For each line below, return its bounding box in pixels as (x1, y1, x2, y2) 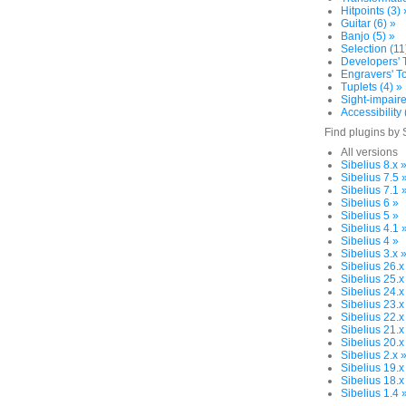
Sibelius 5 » (341, 209, 399, 222)
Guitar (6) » (341, 17, 396, 30)
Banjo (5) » (341, 30, 395, 43)
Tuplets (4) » (341, 81, 402, 93)
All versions (341, 146, 398, 159)
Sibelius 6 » (341, 197, 399, 209)
